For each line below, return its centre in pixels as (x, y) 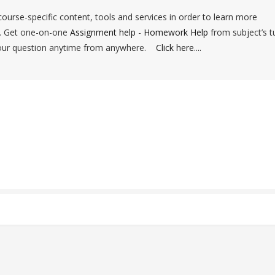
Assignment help (103, 32)
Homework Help (176, 32)
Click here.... (179, 48)
